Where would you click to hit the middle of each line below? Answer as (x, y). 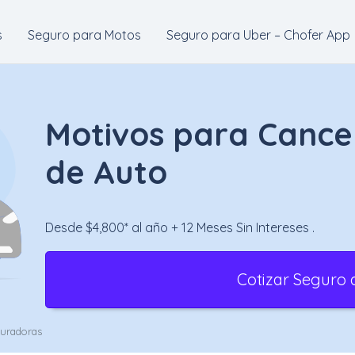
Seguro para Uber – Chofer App (258, 35)
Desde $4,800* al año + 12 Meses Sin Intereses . (179, 227)
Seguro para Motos (84, 35)
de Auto (106, 172)
